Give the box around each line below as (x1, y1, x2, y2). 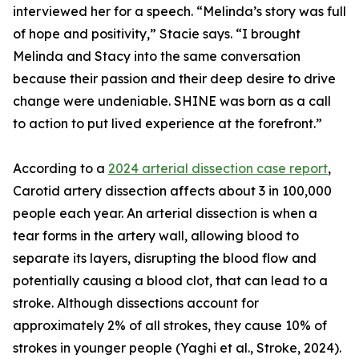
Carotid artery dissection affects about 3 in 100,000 (13, 183, 332, 199)
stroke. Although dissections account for (13, 295, 259, 311)
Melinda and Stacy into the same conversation (13, 48, 301, 64)
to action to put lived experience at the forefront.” (13, 115, 322, 131)
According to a (13, 160, 108, 176)
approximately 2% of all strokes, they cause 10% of (13, 317, 327, 333)
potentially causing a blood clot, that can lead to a (13, 272, 328, 288)
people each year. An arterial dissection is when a (13, 205, 317, 221)
